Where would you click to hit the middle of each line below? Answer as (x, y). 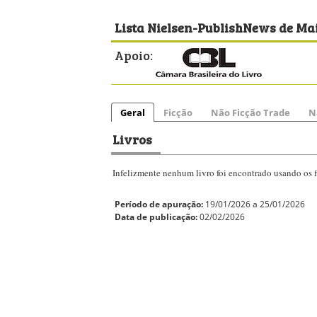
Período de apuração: (159, 204)
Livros (132, 139)
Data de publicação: (156, 217)
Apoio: (134, 54)
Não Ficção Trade (250, 113)
